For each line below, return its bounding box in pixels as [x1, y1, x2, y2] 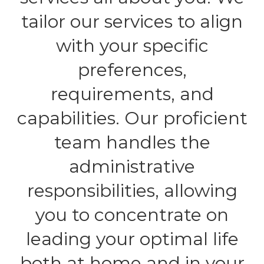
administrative [69, 155, 195, 177]
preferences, [77, 58, 187, 81]
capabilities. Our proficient [16, 107, 247, 129]
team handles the [54, 131, 210, 153]
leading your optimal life [25, 227, 239, 250]
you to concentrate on [35, 203, 229, 226]
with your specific [55, 34, 209, 57]
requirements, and [50, 82, 214, 105]
